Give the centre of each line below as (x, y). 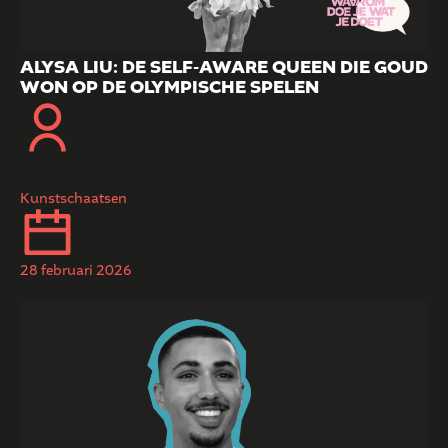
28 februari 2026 (76, 271)
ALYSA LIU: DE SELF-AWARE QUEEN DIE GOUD (224, 68)
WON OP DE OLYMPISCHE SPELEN (169, 88)
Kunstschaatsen (73, 199)
